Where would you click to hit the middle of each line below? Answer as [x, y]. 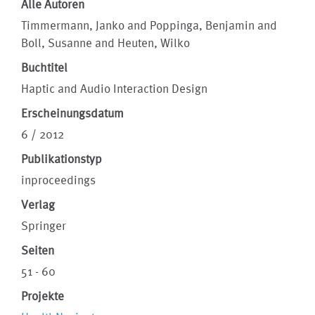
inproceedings [58, 180]
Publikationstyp [62, 159]
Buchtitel [44, 67]
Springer [44, 225]
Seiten [38, 250]
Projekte [43, 296]
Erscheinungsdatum [72, 113]
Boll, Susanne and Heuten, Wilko [105, 43]
